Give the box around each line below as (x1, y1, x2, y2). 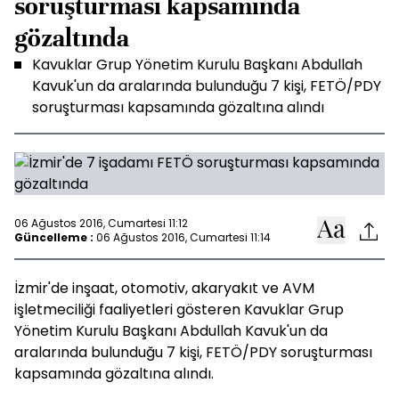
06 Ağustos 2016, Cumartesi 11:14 (96, 229, 271, 245)
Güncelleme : (14, 229, 94, 245)
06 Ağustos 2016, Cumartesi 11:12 (14, 215, 188, 231)
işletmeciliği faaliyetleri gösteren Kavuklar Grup (14, 299, 344, 320)
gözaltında (14, 23, 129, 53)
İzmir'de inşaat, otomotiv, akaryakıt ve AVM (14, 278, 314, 298)
